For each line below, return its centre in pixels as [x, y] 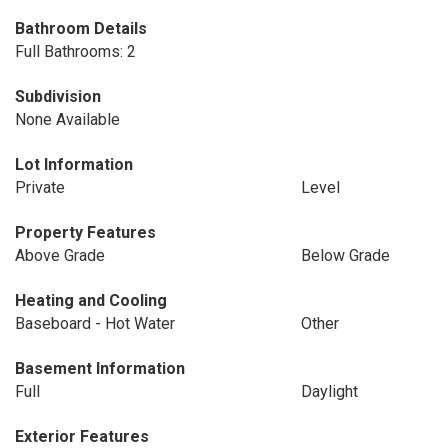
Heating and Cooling [91, 300]
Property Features [85, 232]
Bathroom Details [81, 28]
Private [40, 187]
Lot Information [74, 164]
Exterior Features [82, 436]
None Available [67, 119]
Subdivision [58, 96]
